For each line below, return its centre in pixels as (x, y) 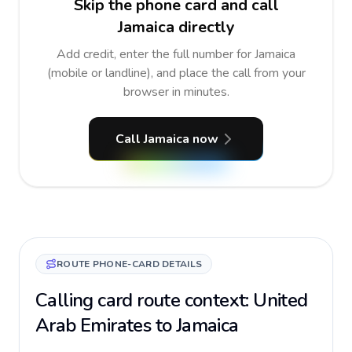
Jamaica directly (176, 27)
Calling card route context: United (172, 300)
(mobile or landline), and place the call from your (176, 73)
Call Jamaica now (167, 139)
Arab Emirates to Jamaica (137, 325)
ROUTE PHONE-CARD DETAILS (130, 264)
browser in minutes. (176, 92)
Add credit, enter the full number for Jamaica (176, 54)
